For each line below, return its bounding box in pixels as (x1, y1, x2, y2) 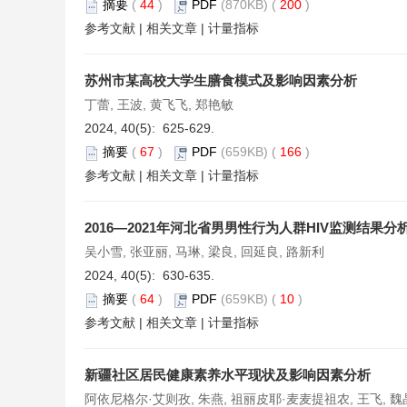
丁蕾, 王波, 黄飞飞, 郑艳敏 (84, 97, 233, 113)
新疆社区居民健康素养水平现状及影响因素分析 (84, 367, 371, 383)
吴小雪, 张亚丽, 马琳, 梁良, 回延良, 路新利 (84, 244, 324, 260)
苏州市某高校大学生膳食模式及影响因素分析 (84, 73, 357, 89)
